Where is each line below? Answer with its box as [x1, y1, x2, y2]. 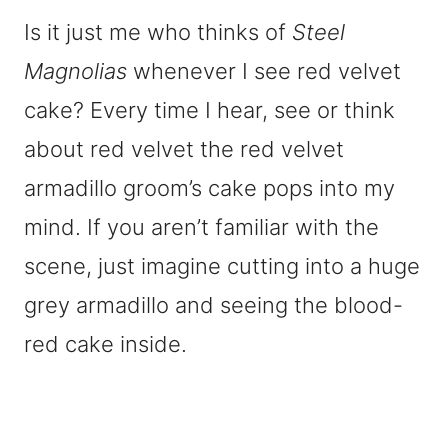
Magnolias [24, 58, 127, 84]
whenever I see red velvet [127, 58, 401, 84]
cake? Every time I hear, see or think [24, 97, 395, 123]
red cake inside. [24, 331, 187, 357]
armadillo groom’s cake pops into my [24, 175, 395, 201]
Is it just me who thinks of [24, 19, 292, 45]
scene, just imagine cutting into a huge [24, 253, 420, 279]
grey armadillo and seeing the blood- [24, 292, 403, 318]
